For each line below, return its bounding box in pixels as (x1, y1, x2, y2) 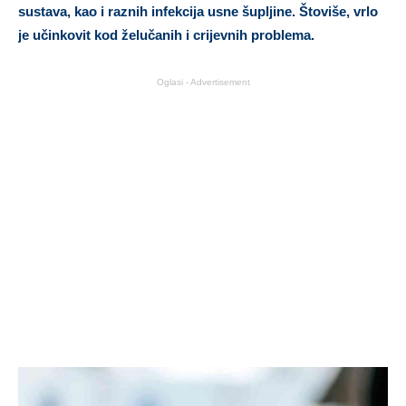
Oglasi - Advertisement (156, 76, 250, 87)
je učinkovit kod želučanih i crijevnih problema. (18, 26, 314, 43)
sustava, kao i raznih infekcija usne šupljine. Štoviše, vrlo (18, 3, 378, 19)
